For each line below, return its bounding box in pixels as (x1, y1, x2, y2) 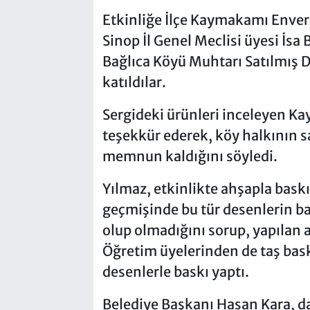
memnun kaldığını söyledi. (102, 147, 277, 165)
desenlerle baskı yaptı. (102, 262, 249, 280)
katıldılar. (102, 73, 166, 91)
